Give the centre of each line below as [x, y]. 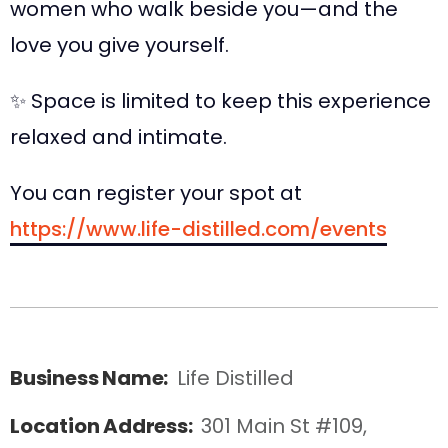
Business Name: [91, 378]
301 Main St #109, [287, 426]
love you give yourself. [119, 45]
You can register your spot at [156, 193]
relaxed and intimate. [118, 137]
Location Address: [103, 426]
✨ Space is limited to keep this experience [220, 101]
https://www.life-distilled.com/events [198, 229]
